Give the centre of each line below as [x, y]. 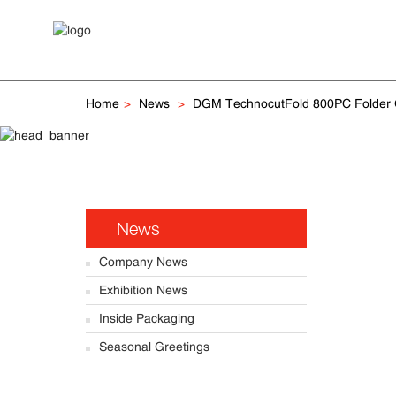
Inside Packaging [147, 318]
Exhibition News [143, 289]
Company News [143, 261]
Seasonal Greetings [154, 346]
